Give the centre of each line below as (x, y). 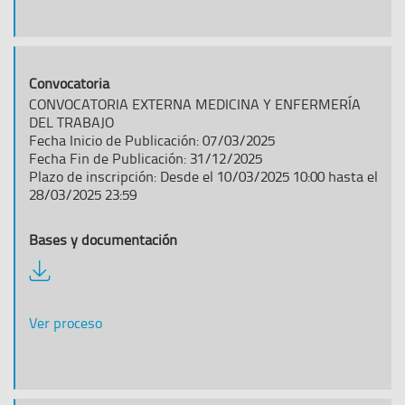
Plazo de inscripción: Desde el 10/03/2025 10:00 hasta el (203, 176)
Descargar (59, 268)
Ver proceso (66, 323)
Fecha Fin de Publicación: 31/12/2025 (146, 158)
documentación (76, 287)
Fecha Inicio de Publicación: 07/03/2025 (152, 140)
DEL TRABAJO (71, 122)
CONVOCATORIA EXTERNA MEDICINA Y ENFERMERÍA (195, 104)
